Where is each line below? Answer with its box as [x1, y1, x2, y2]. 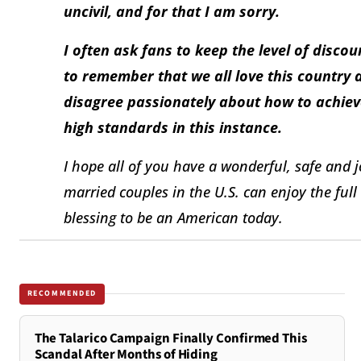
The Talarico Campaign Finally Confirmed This [34, 328, 307, 348]
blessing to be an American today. [64, 208, 283, 228]
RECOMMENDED [27, 288, 98, 300]
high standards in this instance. [64, 118, 282, 138]
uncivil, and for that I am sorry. [64, 2, 280, 22]
